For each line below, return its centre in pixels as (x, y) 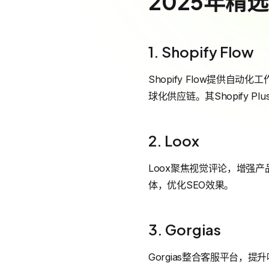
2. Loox (174, 141)
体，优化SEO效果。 (191, 185)
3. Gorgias (185, 229)
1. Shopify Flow (201, 52)
